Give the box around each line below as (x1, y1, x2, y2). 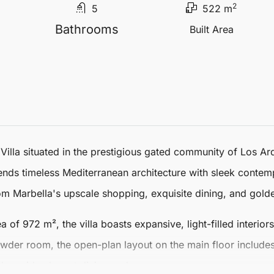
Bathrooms (54, 22, 119, 37)
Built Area (189, 23, 234, 35)
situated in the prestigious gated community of (20, 146, 240, 158)
